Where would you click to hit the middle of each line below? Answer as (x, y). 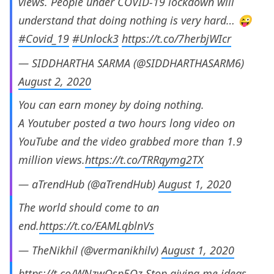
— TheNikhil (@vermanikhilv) (90, 250)
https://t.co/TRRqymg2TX (144, 160)
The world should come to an (89, 208)
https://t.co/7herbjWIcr (176, 39)
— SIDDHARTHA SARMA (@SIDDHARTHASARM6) (131, 63)
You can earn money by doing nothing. (111, 105)
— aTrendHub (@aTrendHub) (88, 184)
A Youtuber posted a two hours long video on (127, 123)
